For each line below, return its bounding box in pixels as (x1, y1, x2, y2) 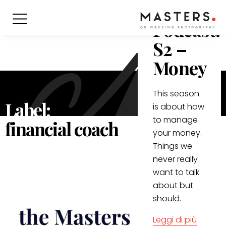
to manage (153, 114, 198, 126)
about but (153, 179, 194, 191)
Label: (5, 97, 50, 122)
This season (153, 87, 200, 99)
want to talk (153, 166, 200, 178)
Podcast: (153, 17, 220, 41)
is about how (153, 100, 205, 112)
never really (153, 153, 198, 165)
